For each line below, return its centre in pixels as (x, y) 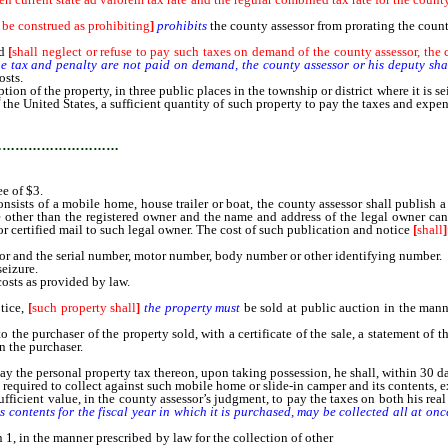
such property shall (84, 307)
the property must (192, 307)
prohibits (182, 25)
